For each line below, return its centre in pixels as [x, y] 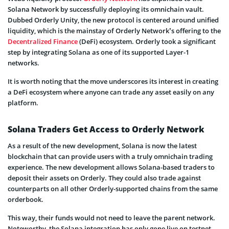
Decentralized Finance [43, 41]
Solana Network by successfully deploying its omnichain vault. [106, 9]
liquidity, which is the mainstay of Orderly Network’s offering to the [114, 30]
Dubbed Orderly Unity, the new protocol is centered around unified [113, 20]
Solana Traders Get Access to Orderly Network [106, 129]
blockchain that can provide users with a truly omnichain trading [110, 156]
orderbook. [26, 199]
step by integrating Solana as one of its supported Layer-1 [98, 52]
